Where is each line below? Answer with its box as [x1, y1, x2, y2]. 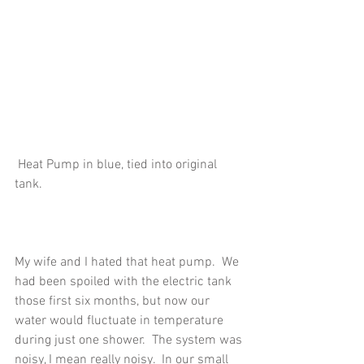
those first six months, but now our [15, 293, 213, 310]
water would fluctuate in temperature [15, 313, 227, 330]
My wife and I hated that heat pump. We [15, 254, 242, 271]
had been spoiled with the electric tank [15, 274, 235, 291]
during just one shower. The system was [15, 332, 245, 349]
